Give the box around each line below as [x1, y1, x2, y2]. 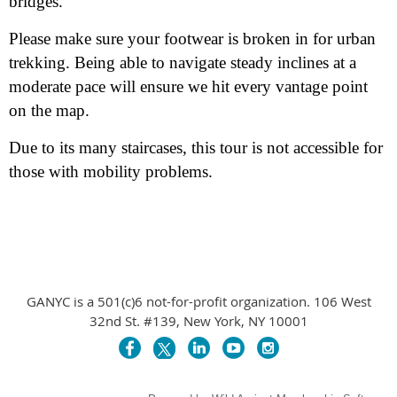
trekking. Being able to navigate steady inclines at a [9, 53, 356, 72]
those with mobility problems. [9, 162, 213, 181]
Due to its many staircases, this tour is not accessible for [9, 138, 383, 157]
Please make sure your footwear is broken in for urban [9, 29, 376, 48]
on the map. [9, 101, 90, 120]
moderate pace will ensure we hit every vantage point [9, 77, 368, 96]
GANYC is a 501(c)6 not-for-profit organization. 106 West [26, 292, 371, 310]
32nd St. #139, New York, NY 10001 [89, 312, 308, 330]
